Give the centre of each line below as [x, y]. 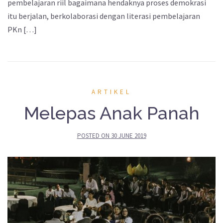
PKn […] [22, 29]
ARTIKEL [111, 92]
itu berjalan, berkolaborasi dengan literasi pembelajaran [104, 16]
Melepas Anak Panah [111, 113]
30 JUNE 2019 [128, 135]
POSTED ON [94, 135]
